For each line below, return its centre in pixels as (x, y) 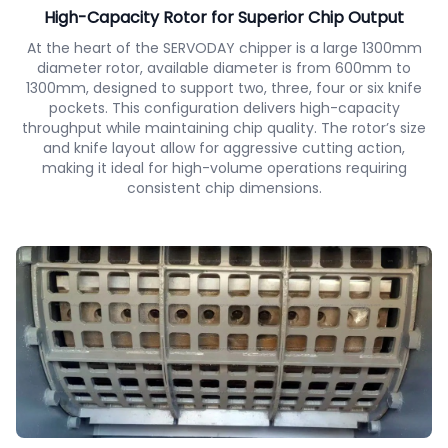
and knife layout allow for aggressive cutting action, (224, 148)
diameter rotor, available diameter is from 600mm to (224, 68)
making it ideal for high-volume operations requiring (224, 168)
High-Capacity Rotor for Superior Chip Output (224, 18)
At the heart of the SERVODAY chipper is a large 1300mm (224, 48)
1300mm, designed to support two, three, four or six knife (224, 88)
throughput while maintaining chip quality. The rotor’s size (224, 128)
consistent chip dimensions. (224, 188)
